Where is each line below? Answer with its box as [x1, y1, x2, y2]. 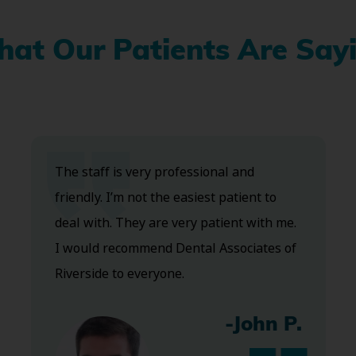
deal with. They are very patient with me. [54, 214, 296, 233]
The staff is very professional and [54, 163, 254, 182]
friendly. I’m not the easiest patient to [54, 188, 277, 207]
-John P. [224, 315, 302, 336]
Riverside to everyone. [54, 265, 184, 284]
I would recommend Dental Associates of [54, 239, 296, 258]
